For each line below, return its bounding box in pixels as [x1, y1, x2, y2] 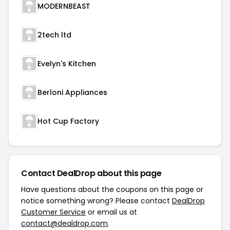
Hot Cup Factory [37, 116, 99, 126]
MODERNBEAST [37, 1, 90, 11]
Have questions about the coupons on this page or [21, 184, 203, 195]
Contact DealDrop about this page [21, 167, 162, 179]
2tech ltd [37, 30, 71, 40]
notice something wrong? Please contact [21, 196, 172, 206]
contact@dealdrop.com [21, 218, 108, 228]
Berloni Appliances [37, 87, 107, 98]
